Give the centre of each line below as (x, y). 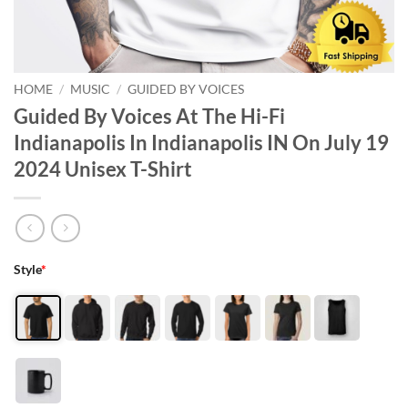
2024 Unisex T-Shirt (103, 168)
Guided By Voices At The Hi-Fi (149, 116)
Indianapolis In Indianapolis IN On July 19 (201, 142)
